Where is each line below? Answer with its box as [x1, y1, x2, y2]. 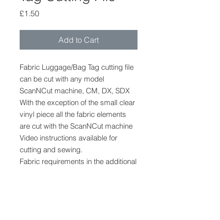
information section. [20, 168, 82, 178]
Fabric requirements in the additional [20, 157, 137, 166]
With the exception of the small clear [20, 98, 135, 107]
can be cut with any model [20, 74, 104, 83]
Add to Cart [58, 35, 99, 45]
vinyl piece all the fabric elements [20, 110, 126, 119]
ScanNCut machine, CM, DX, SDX [20, 86, 130, 95]
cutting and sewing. [20, 145, 82, 154]
